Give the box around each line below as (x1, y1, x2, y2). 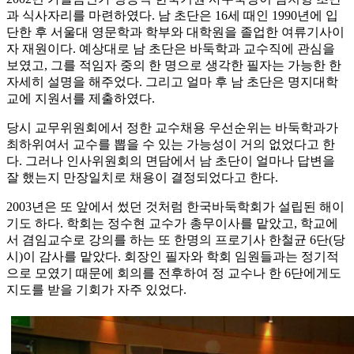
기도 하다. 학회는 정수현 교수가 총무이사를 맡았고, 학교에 (6, 217, 338, 231)
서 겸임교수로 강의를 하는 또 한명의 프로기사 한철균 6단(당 (6, 233, 345, 247)
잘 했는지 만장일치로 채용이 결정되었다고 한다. (6, 171, 278, 185)
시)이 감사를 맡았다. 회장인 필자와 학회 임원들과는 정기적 (6, 250, 339, 264)
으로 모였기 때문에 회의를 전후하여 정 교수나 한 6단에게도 (6, 266, 341, 281)
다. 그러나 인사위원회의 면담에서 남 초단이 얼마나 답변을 (6, 154, 335, 168)
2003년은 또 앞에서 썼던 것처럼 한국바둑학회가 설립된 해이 (6, 200, 345, 214)
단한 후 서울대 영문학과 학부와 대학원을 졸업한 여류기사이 (6, 25, 345, 40)
